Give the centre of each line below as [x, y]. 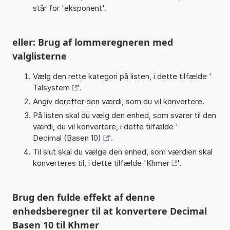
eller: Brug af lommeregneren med [92, 42]
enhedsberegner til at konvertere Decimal [109, 211]
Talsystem [51, 87]
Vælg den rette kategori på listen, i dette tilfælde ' [122, 76]
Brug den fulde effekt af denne [83, 197]
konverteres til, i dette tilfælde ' [89, 163]
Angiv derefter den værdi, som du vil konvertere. [118, 101]
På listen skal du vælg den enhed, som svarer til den [124, 115]
